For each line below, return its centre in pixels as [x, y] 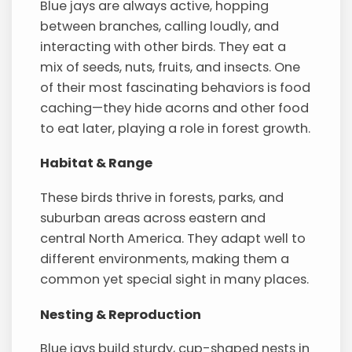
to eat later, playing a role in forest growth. [176, 128]
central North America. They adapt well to [173, 239]
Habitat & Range [97, 163]
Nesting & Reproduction [121, 314]
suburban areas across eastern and [153, 218]
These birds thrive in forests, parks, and [162, 198]
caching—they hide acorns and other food [175, 108]
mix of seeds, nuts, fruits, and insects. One [170, 67]
